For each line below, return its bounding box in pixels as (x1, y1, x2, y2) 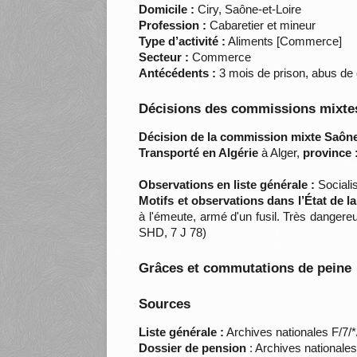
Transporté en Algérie (139, 146, 259, 160)
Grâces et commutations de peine (139, 261, 352, 277)
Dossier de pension (139, 341, 247, 355)
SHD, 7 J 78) (139, 226, 207, 240)
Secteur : (139, 50, 190, 65)
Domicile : (139, 2, 195, 17)
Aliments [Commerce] (226, 34, 343, 49)
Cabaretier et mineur (206, 18, 316, 33)
